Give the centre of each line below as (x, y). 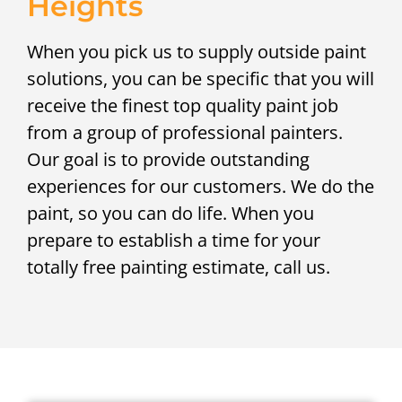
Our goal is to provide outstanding (168, 160)
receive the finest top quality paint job (183, 106)
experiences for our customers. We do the (201, 187)
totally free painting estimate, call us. (179, 267)
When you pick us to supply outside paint (197, 52)
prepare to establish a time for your (174, 240)
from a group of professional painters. (185, 133)
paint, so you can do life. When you (170, 214)
